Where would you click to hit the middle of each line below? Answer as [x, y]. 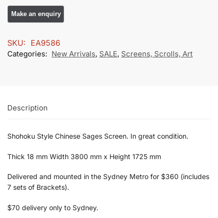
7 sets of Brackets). [38, 187]
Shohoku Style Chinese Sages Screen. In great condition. [98, 136]
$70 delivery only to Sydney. [53, 207]
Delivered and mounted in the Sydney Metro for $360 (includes [108, 177]
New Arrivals [73, 54]
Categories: [28, 54]
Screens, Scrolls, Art [157, 54]
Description [27, 108]
